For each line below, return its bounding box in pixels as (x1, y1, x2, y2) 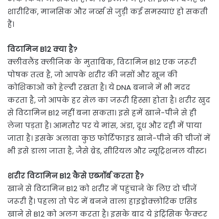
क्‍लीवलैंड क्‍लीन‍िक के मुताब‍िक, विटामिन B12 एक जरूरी (7, 57, 197, 67)
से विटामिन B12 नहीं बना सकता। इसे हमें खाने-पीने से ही (7, 108, 197, 118)
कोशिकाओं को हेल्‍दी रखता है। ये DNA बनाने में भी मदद (7, 82, 190, 93)
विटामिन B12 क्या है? (7, 44, 77, 55)
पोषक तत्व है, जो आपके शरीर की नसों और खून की (7, 69, 177, 80)
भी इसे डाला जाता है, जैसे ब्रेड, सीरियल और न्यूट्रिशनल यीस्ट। (7, 146, 206, 156)
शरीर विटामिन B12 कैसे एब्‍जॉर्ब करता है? (7, 171, 144, 181)
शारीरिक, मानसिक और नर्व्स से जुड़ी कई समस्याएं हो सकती (7, 6, 208, 17)
